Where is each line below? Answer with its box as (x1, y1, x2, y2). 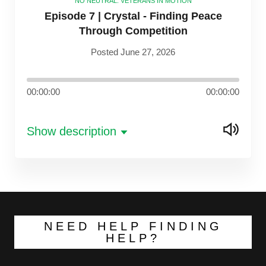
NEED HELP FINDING (43, 219, 223, 233)
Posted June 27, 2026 (91, 46, 175, 57)
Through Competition (78, 24, 188, 37)
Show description (27, 124, 116, 138)
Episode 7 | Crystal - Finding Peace (44, 9, 222, 22)
